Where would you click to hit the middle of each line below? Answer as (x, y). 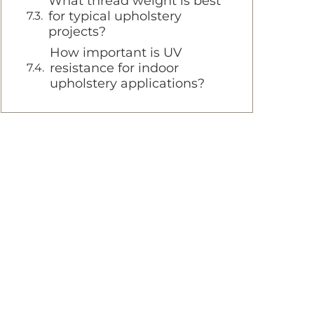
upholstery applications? (127, 83)
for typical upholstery (115, 16)
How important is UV (116, 53)
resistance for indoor (114, 68)
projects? (77, 32)
